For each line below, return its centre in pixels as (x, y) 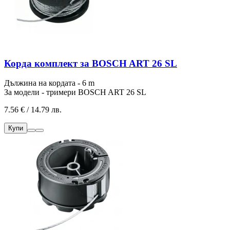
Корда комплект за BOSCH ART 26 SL (91, 63)
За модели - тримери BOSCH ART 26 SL (75, 92)
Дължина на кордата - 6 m (49, 83)
